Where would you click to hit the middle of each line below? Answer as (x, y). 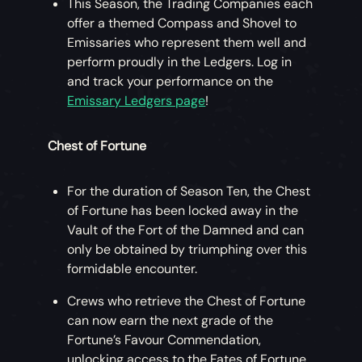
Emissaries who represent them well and (187, 43)
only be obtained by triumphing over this (187, 250)
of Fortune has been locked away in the (183, 211)
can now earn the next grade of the (170, 321)
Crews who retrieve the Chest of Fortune (187, 301)
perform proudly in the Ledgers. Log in (180, 62)
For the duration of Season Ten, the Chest (189, 192)
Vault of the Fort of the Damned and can (186, 230)
